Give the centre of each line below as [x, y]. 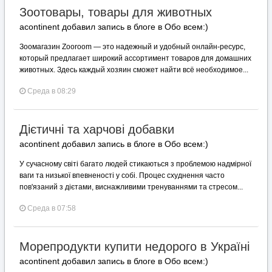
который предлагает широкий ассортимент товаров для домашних [135, 58]
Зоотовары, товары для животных [116, 12]
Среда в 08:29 [52, 91]
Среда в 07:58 [52, 208]
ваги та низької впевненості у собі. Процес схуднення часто [122, 175]
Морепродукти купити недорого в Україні [134, 246]
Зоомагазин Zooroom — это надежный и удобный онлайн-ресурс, [132, 47]
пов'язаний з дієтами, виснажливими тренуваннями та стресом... [131, 187]
